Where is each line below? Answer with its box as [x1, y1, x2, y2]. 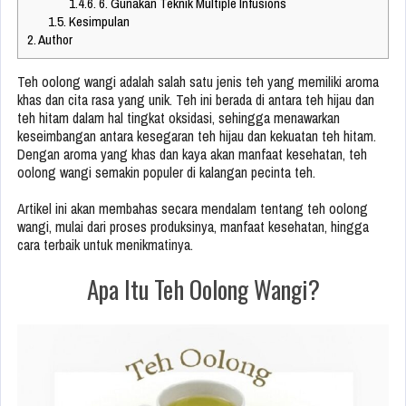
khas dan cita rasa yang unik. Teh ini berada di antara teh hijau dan [17, 90, 374, 111]
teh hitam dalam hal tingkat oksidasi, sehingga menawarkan [17, 108, 340, 129]
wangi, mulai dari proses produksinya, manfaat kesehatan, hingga [17, 217, 369, 237]
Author [36, 30, 72, 50]
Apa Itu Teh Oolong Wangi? [86, 271, 320, 308]
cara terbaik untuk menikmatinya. [17, 235, 193, 256]
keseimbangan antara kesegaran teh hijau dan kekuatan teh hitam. [17, 126, 376, 147]
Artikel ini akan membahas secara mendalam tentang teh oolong [17, 198, 368, 219]
